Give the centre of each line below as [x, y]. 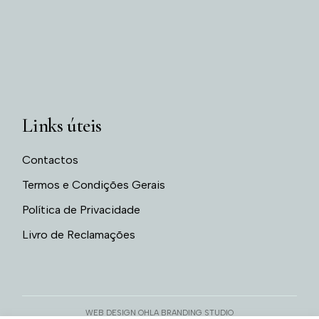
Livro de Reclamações [79, 235]
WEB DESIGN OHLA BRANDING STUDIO [159, 313]
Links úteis [62, 126]
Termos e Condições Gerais [94, 185]
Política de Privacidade [82, 210]
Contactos [51, 160]
